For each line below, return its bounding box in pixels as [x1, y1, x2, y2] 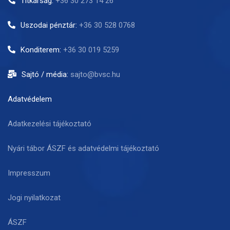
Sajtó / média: [22, 69, 70, 79]
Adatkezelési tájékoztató [8, 119, 91, 128]
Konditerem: [21, 45, 63, 54]
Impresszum [8, 168, 50, 178]
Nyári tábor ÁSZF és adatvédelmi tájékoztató [8, 143, 159, 153]
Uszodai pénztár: [21, 20, 79, 30]
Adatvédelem [8, 94, 52, 104]
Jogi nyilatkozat [8, 193, 61, 202]
